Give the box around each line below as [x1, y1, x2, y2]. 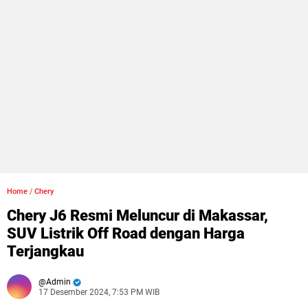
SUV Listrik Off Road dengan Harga [7, 225, 245, 242]
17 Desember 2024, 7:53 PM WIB [38, 287, 159, 297]
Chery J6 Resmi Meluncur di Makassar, [7, 207, 268, 224]
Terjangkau [7, 243, 84, 260]
